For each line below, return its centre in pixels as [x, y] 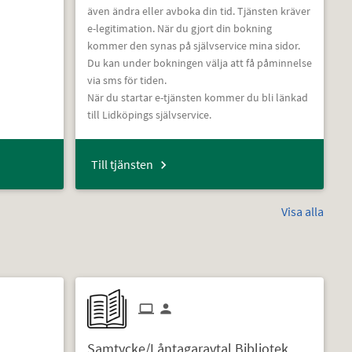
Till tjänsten [122, 164]
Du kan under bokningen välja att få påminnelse [199, 62]
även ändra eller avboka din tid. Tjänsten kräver [198, 11]
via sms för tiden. [126, 80]
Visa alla [303, 211]
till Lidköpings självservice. [149, 114]
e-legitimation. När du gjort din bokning [179, 28]
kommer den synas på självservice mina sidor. [193, 45]
